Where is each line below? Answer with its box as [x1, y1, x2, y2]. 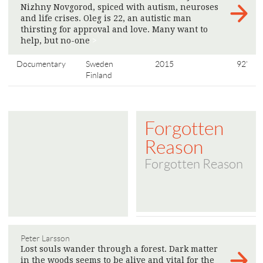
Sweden [86, 59, 114, 69]
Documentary [16, 59, 66, 69]
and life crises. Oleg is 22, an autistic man [21, 14, 191, 23]
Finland [86, 70, 113, 80]
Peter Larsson [21, 234, 70, 244]
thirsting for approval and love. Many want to [21, 25, 208, 35]
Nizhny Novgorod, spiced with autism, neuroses [21, 2, 218, 12]
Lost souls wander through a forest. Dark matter [21, 244, 218, 254]
